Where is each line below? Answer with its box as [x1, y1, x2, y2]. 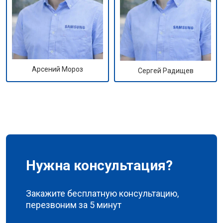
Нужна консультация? [26, 157, 173, 174]
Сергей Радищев [137, 66, 194, 75]
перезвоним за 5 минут [26, 199, 121, 210]
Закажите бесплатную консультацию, [26, 188, 179, 199]
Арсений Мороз [32, 65, 83, 74]
